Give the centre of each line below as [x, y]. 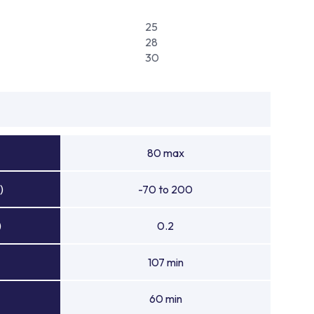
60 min [165, 299]
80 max [165, 153]
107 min [165, 262]
